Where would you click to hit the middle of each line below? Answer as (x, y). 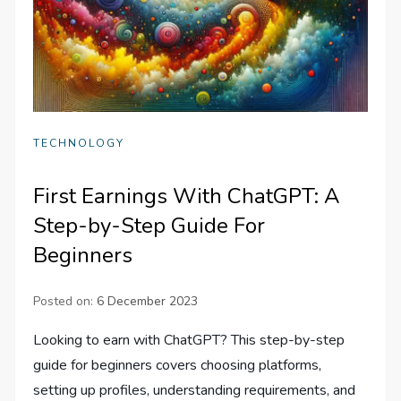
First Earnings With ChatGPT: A (187, 196)
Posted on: (65, 301)
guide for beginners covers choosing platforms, (178, 365)
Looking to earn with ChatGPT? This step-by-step (189, 340)
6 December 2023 (148, 301)
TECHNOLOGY (79, 143)
